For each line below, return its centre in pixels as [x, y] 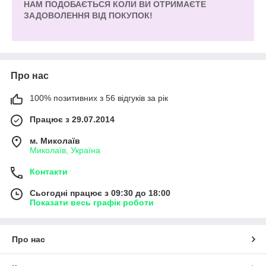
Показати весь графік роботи [92, 203]
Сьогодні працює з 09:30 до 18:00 [100, 193]
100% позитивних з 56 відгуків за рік [99, 98]
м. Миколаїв [55, 141]
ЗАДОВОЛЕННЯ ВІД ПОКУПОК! [88, 16]
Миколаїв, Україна [65, 151]
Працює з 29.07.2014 [72, 120]
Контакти [49, 172]
